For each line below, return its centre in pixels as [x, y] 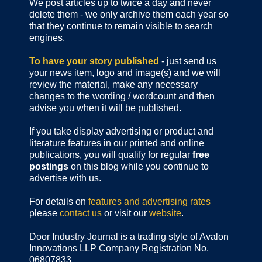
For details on [59, 202]
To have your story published [94, 61]
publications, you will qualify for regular [110, 155]
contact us [81, 213]
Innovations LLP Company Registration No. [119, 249]
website [165, 213]
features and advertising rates [149, 202]
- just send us [188, 61]
